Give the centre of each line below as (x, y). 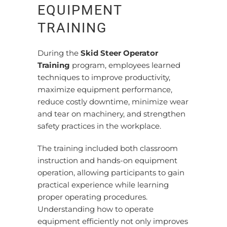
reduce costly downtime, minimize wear (113, 102)
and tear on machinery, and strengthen (111, 114)
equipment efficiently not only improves (113, 221)
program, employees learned (125, 65)
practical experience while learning (103, 185)
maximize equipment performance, (105, 89)
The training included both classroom (108, 148)
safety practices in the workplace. (99, 126)
